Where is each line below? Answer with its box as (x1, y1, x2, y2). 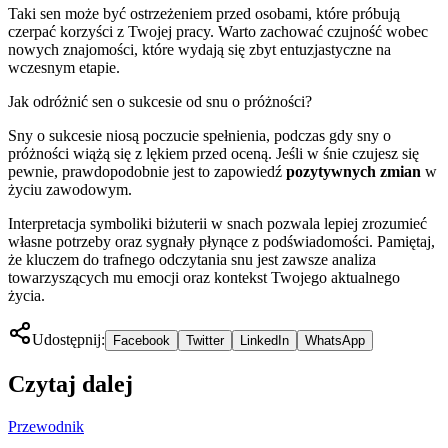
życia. (8, 286, 45, 304)
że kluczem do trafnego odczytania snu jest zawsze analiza (8, 250, 376, 268)
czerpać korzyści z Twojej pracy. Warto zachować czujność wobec (8, 22, 428, 40)
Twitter (186, 332, 224, 348)
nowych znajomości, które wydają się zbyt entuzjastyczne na (8, 40, 391, 58)
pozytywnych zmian (286, 162, 421, 180)
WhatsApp (305, 332, 365, 348)
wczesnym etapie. (8, 58, 120, 76)
